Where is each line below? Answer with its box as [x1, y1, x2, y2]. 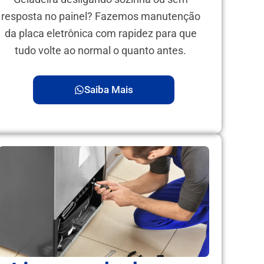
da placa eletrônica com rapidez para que [4, 27, 197, 39]
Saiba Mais [84, 84, 133, 96]
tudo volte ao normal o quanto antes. [15, 44, 187, 57]
